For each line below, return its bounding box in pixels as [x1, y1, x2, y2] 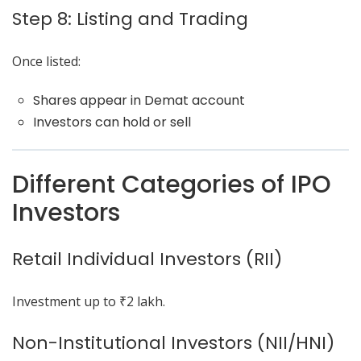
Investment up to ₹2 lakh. [12, 293, 165, 310]
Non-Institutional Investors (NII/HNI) [12, 330, 334, 355]
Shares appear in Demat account [32, 91, 245, 110]
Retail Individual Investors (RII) [12, 247, 282, 272]
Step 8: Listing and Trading [12, 6, 248, 31]
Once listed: [12, 52, 81, 70]
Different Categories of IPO [12, 168, 331, 201]
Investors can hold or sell [32, 113, 191, 131]
